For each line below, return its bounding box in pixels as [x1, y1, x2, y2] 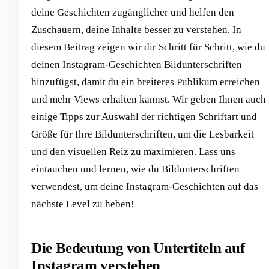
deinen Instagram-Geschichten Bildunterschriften [31, 59, 242, 70]
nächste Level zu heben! [31, 198, 134, 210]
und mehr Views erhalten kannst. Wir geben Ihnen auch [31, 94, 266, 105]
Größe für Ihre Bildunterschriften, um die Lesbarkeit [31, 128, 254, 140]
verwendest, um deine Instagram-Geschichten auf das [31, 181, 258, 192]
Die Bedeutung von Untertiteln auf [31, 240, 245, 256]
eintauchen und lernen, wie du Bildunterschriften [31, 163, 240, 175]
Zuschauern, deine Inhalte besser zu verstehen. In [31, 24, 241, 35]
